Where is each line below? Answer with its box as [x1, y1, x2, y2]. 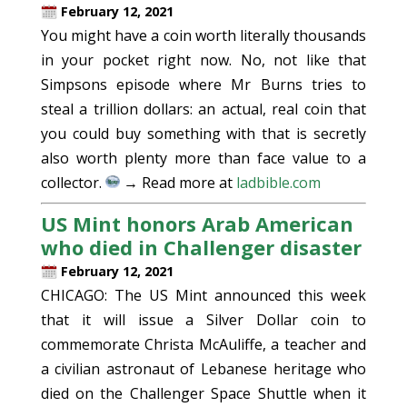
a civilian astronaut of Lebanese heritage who [40, 359, 367, 379]
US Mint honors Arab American [40, 210, 353, 237]
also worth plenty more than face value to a [40, 148, 367, 168]
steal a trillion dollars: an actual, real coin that [40, 99, 367, 119]
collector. [40, 173, 105, 193]
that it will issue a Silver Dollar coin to [40, 310, 367, 330]
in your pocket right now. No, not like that [40, 50, 367, 70]
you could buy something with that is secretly [40, 124, 367, 144]
